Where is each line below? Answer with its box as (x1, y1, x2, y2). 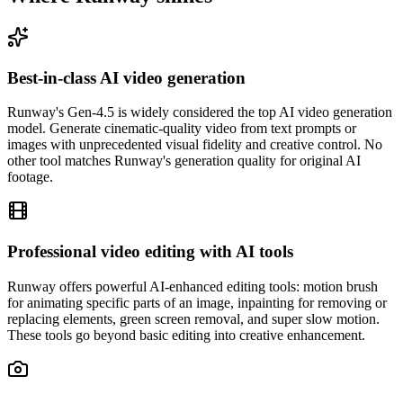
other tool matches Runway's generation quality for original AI (7, 153, 361, 169)
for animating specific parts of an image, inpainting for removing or (7, 294, 387, 310)
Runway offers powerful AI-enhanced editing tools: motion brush (7, 278, 378, 294)
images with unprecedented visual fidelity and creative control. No (7, 137, 382, 153)
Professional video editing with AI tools (7, 242, 293, 262)
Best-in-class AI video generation (7, 67, 246, 87)
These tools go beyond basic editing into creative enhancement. (7, 327, 365, 343)
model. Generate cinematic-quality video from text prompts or (7, 121, 356, 137)
